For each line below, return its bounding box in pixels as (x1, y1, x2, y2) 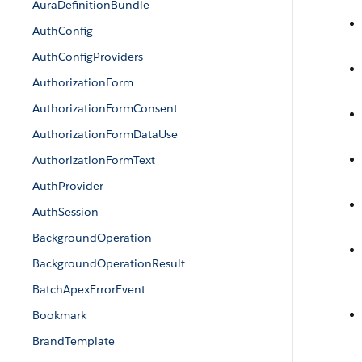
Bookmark (32, 308, 86, 322)
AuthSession (32, 204, 99, 219)
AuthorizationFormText (32, 153, 155, 167)
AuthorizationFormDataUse (32, 127, 178, 141)
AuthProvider (32, 179, 103, 193)
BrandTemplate (32, 334, 115, 348)
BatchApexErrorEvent (32, 282, 145, 297)
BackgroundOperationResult (32, 256, 185, 271)
